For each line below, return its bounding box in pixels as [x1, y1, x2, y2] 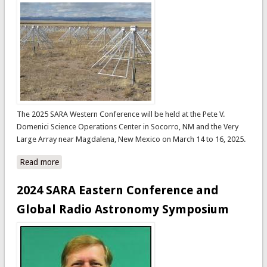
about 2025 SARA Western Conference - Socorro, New [58, 157, 259, 167]
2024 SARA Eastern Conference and [16, 182, 219, 197]
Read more [19, 157, 59, 167]
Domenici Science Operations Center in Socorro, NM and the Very [16, 122, 238, 131]
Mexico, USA [58, 169, 105, 179]
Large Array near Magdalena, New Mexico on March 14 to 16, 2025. [16, 134, 246, 144]
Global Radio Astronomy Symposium [16, 201, 229, 216]
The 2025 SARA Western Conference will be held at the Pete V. [16, 109, 225, 119]
